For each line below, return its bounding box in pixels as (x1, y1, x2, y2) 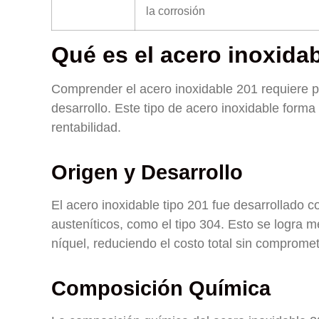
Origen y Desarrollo (51, 161, 243, 184)
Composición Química (51, 277, 271, 300)
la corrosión (146, 4, 205, 17)
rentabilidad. (51, 120, 121, 135)
